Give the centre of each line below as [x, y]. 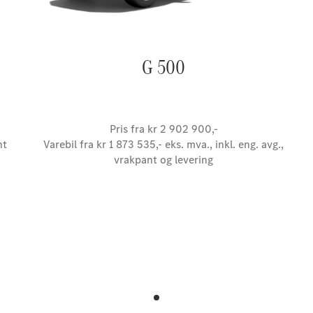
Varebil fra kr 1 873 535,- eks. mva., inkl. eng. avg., [163, 144]
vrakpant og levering [163, 160]
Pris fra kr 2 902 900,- [163, 129]
